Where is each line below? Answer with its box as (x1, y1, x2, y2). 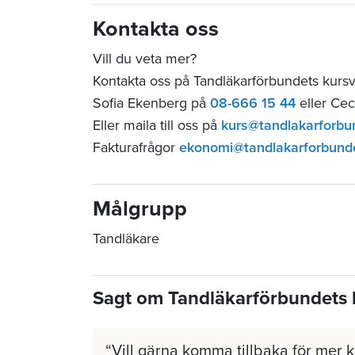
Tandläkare (93, 229, 159, 247)
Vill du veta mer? (93, 49, 200, 67)
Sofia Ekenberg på (93, 94, 210, 112)
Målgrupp (93, 195, 187, 222)
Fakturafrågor (93, 138, 179, 156)
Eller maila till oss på (93, 116, 221, 134)
